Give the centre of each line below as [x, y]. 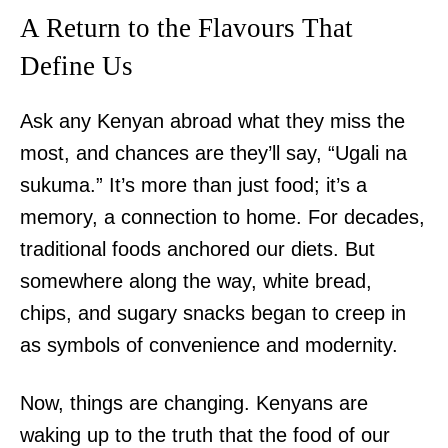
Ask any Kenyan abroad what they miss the [212, 121]
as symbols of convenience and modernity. [209, 345]
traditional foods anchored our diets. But [197, 249]
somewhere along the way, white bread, [196, 281]
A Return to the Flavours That [186, 28]
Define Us [76, 66]
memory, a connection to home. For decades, [222, 217]
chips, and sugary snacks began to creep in [213, 313]
